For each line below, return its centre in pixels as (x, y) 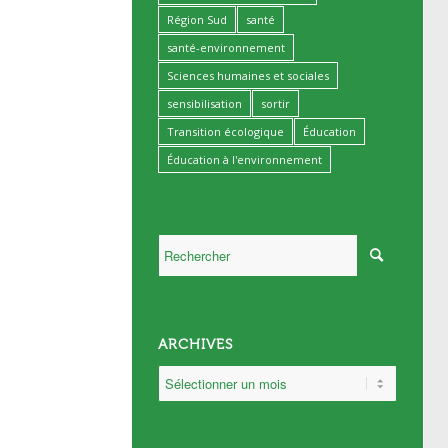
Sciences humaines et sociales (248, 75)
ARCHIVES (195, 344)
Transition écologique (225, 131)
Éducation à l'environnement (244, 159)
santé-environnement (226, 47)
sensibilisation (204, 103)
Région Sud (197, 19)
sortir (275, 103)
